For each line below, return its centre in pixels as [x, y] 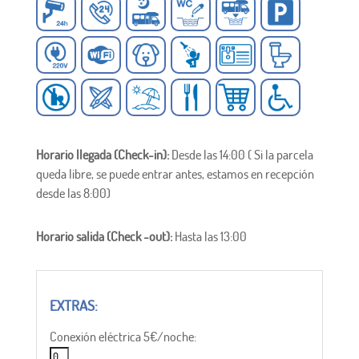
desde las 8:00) [73, 194]
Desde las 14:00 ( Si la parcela [242, 155]
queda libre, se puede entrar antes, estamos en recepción [175, 174]
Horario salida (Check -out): [105, 237]
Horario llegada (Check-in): [103, 155]
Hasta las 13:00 [210, 237]
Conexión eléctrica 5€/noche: [123, 337]
